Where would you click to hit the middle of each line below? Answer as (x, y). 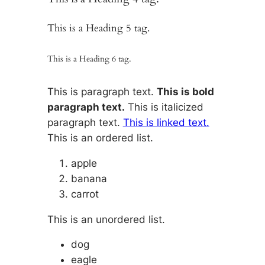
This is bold (185, 91)
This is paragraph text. (102, 91)
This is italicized (165, 107)
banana (89, 178)
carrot (85, 194)
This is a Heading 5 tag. (98, 28)
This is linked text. (166, 122)
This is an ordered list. (100, 138)
